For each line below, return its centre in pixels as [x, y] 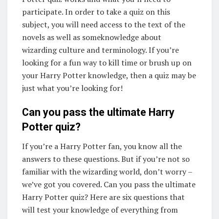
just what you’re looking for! [72, 88]
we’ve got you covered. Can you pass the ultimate [109, 184]
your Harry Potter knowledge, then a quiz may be [109, 76]
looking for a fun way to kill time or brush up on [107, 63]
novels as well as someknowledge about [92, 37]
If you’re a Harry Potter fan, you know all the [102, 146]
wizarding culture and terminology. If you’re [100, 50]
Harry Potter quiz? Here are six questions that [103, 197]
